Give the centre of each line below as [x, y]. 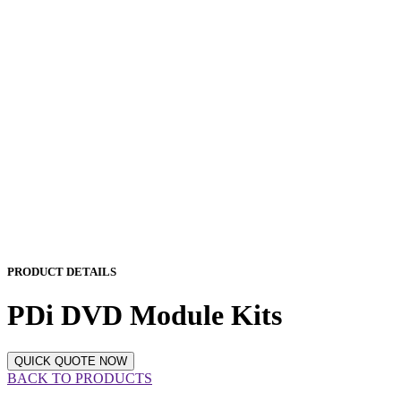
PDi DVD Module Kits [145, 316]
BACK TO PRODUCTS [80, 378]
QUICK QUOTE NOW [71, 361]
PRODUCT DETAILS [62, 272]
